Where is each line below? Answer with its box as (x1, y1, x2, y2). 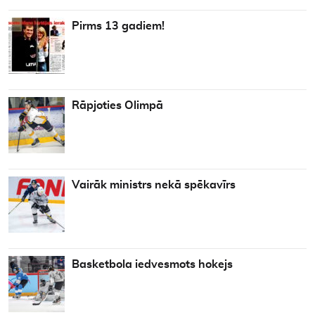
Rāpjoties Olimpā (72, 100, 163, 112)
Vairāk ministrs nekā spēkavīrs (72, 179, 236, 191)
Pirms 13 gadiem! (72, 20, 165, 32)
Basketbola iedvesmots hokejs (72, 259, 233, 271)
